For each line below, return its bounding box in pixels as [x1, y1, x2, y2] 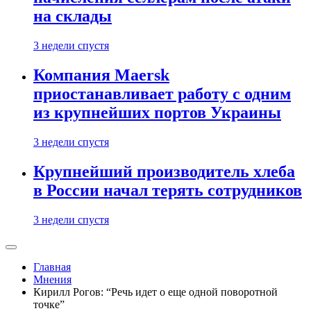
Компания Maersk [33, 66, 169, 85]
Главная [33, 261, 71, 273]
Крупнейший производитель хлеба [33, 162, 295, 181]
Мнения [33, 274, 72, 285]
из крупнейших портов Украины [33, 103, 281, 122]
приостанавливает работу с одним [33, 85, 291, 103]
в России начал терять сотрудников [33, 181, 302, 200]
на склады [33, 7, 112, 26]
